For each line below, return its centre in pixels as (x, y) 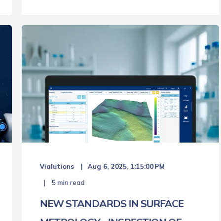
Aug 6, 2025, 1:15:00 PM (126, 166)
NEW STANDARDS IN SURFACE (111, 203)
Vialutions (57, 166)
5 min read (68, 183)
